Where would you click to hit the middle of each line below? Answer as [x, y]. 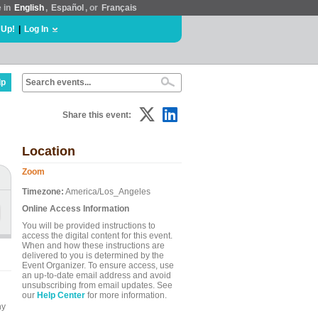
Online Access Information [76, 209]
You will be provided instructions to [89, 226]
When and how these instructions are [93, 246]
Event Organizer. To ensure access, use [98, 265]
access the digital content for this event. [97, 236]
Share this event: [97, 115]
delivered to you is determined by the [93, 256]
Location [49, 151]
